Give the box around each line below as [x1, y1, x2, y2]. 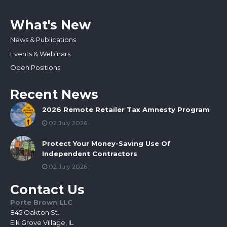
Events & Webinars [10, 49, 70, 58]
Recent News [10, 87, 98, 102]
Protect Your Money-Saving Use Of [42, 139, 171, 148]
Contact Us [10, 181, 85, 197]
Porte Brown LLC [10, 198, 72, 206]
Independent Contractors [42, 149, 137, 158]
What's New [10, 17, 91, 32]
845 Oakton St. [10, 208, 59, 216]
